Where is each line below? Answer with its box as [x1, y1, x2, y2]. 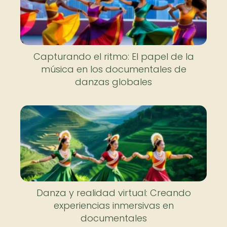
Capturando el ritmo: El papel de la [33, 50, 194, 63]
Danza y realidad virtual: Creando [36, 186, 191, 199]
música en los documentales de [41, 63, 186, 75]
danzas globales [75, 75, 152, 88]
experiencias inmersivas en [53, 199, 174, 212]
